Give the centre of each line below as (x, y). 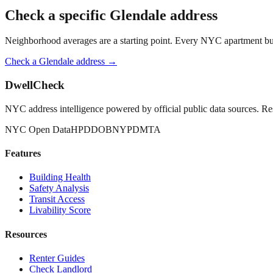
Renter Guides (57, 258)
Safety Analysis (59, 188)
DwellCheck (35, 85)
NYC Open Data (38, 129)
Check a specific (57, 15)
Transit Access (57, 199)
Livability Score (60, 210)
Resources (26, 234)
